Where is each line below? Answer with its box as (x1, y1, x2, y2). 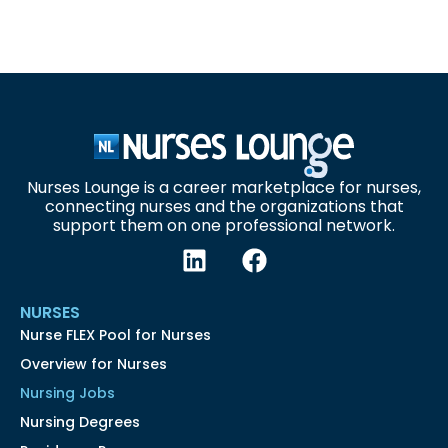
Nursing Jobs (20, 383, 115, 404)
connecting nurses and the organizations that (44, 195, 404, 219)
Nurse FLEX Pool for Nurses (20, 325, 211, 346)
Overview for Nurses (20, 354, 167, 375)
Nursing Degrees (20, 412, 140, 433)
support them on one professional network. (53, 214, 395, 238)
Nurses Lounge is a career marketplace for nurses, (27, 176, 421, 200)
